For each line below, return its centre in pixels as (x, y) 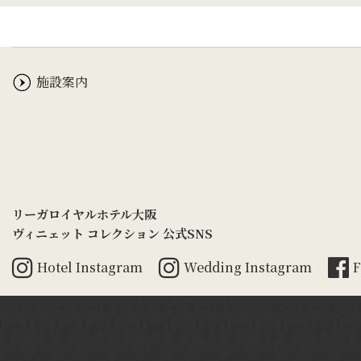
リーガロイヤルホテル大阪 (84, 214)
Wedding (214, 267)
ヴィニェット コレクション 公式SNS (112, 233)
